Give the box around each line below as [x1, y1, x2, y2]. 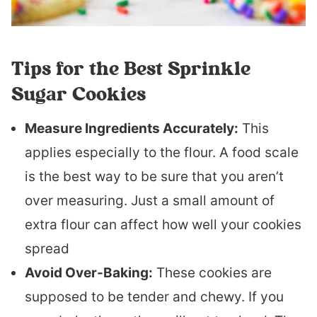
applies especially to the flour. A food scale [25, 144, 299, 161]
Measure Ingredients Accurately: [25, 120, 238, 137]
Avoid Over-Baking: [25, 264, 153, 281]
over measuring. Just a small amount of [25, 192, 275, 209]
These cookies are [153, 264, 272, 281]
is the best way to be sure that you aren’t [25, 168, 284, 185]
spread [25, 240, 69, 257]
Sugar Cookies [11, 81, 146, 106]
